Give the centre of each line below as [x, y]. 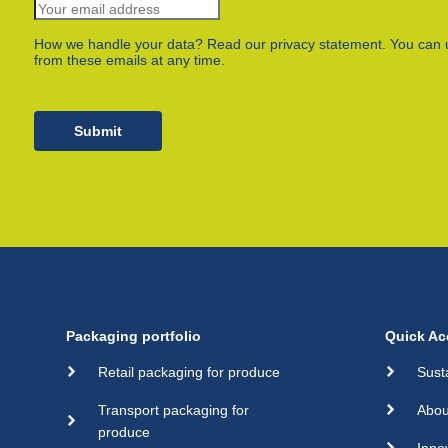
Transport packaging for [174, 409]
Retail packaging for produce [189, 371]
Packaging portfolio [134, 335]
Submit [98, 130]
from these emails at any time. [130, 59]
